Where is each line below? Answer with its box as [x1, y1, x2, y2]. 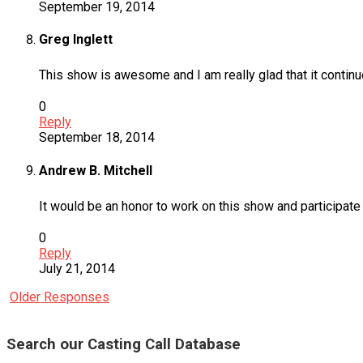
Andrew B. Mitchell [39, 162, 152, 178]
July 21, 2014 [39, 260, 115, 276]
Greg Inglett [39, 32, 113, 48]
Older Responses [10, 288, 109, 305]
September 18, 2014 [39, 130, 155, 146]
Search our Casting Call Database [6, 335, 241, 353]
